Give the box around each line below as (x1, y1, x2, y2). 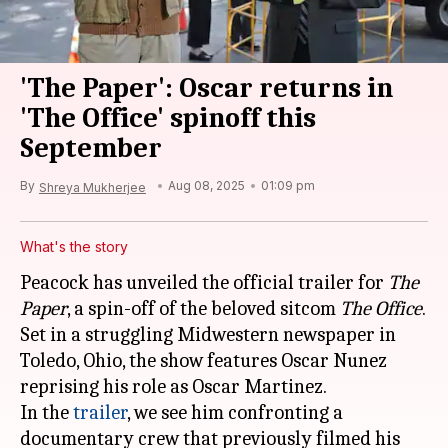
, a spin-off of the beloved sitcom (67, 297, 340, 320)
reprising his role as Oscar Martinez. (20, 375, 327, 398)
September (20, 132, 162, 164)
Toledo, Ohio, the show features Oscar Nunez (20, 349, 387, 372)
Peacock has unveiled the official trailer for (20, 271, 388, 294)
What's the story (20, 238, 128, 255)
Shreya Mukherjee (39, 180, 146, 195)
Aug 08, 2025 (168, 178, 245, 193)
